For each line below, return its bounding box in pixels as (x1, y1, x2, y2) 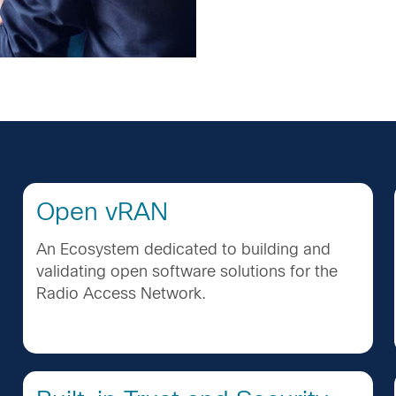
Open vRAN (36, 198, 168, 226)
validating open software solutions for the (36, 262, 338, 280)
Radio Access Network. (36, 284, 206, 302)
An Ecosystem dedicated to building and (36, 240, 331, 258)
